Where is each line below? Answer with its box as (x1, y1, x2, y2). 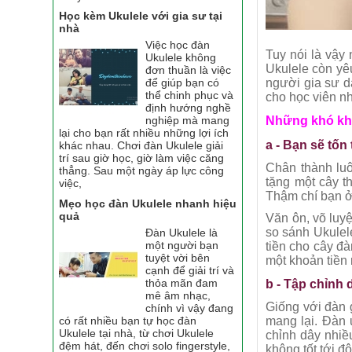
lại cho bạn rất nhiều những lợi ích (59, 126, 229, 140)
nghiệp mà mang (145, 114, 230, 127)
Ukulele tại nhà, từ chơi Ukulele (59, 326, 214, 339)
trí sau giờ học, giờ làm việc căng (59, 152, 225, 165)
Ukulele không (145, 51, 217, 64)
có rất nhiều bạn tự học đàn (59, 313, 197, 327)
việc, (59, 177, 82, 190)
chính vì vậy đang (145, 301, 234, 314)
